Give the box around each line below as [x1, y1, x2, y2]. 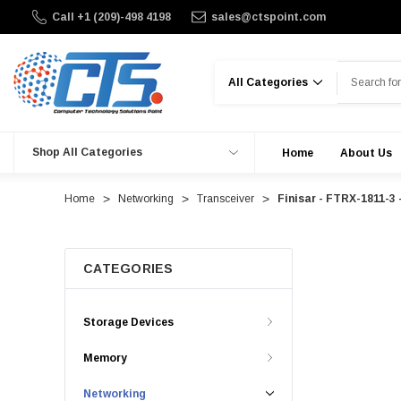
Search [215, 63, 251, 76]
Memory [83, 352, 127, 364]
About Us [340, 147, 392, 159]
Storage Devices [83, 316, 174, 328]
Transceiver [197, 192, 254, 205]
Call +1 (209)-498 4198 [51, 11, 171, 23]
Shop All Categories [32, 146, 142, 158]
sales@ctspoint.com [210, 11, 326, 23]
